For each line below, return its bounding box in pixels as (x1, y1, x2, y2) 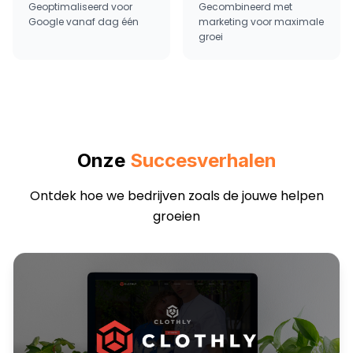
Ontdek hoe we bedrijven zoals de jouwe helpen (29, 186, 324, 205)
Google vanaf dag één (28, 14, 139, 28)
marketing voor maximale (199, 14, 324, 28)
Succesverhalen (129, 148, 277, 172)
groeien (153, 206, 200, 225)
